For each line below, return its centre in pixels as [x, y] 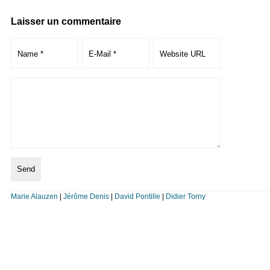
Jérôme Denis [86, 196]
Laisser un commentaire [66, 21]
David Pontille [137, 196]
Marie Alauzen [34, 196]
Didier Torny [185, 196]
